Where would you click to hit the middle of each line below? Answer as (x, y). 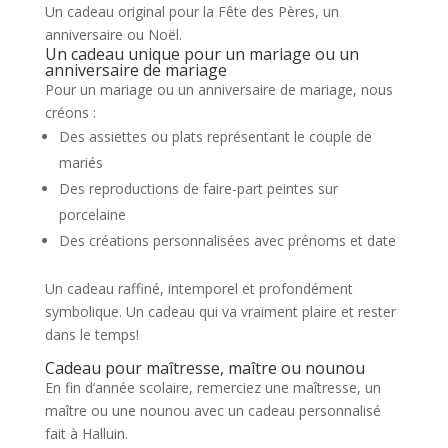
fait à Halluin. (86, 434)
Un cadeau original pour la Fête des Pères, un (191, 12)
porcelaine (92, 215)
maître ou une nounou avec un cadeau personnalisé (212, 411)
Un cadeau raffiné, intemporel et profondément (198, 289)
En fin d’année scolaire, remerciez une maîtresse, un (212, 388)
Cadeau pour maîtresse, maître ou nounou (204, 368)
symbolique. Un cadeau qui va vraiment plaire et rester (220, 312)
